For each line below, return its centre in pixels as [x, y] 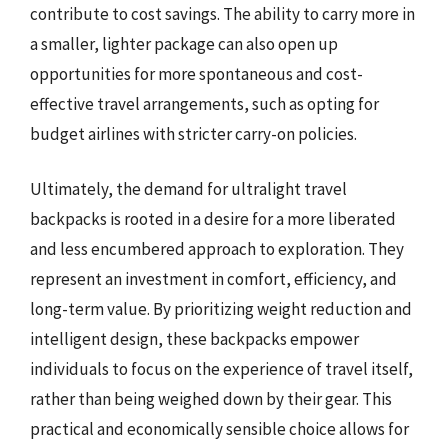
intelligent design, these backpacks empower [194, 339]
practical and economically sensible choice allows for [219, 429]
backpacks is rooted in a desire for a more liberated [213, 219]
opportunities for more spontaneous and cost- [196, 73]
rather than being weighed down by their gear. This [211, 399]
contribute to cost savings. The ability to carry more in [222, 13]
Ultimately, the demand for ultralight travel [188, 189]
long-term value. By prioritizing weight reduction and [221, 309]
